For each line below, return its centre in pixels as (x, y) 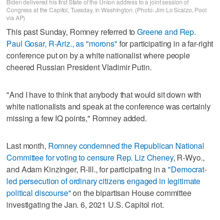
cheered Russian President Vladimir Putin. (79, 67)
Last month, (27, 145)
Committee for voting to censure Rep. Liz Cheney (90, 157)
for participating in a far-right (165, 43)
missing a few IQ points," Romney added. (77, 118)
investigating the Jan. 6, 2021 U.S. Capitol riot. (85, 204)
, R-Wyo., (189, 157)
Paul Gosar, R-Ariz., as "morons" (62, 43)
